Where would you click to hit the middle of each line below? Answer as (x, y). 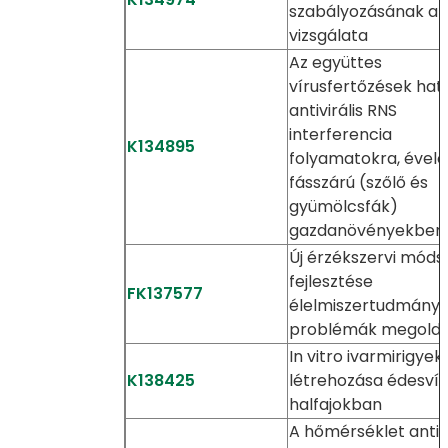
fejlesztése (330, 281)
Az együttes (335, 62)
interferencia (340, 134)
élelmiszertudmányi (365, 305)
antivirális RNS (342, 110)
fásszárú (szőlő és (358, 182)
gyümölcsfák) (343, 206)
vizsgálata (328, 35)
